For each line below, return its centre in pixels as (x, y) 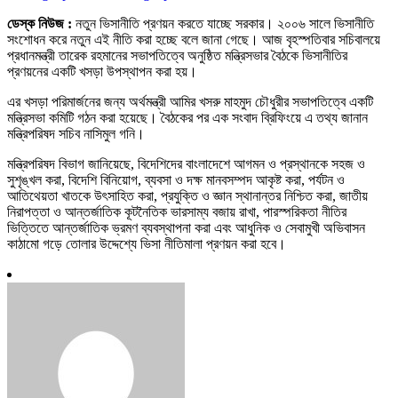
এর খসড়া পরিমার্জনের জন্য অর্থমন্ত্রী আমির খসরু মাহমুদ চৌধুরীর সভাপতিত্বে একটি (190, 101)
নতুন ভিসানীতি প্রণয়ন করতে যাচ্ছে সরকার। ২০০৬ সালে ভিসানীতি (223, 23)
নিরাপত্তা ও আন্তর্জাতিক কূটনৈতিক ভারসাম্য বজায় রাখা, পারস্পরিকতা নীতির (177, 211)
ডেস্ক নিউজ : (40, 23)
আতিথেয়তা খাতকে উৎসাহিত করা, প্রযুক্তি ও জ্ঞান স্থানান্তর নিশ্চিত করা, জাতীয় (187, 195)
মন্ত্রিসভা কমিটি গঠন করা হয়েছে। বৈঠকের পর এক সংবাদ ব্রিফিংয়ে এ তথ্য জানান (187, 117)
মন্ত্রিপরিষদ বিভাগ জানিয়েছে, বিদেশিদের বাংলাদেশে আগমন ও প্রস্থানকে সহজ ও (186, 163)
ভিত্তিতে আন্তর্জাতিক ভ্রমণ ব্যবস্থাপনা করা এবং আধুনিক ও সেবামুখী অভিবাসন (186, 227)
